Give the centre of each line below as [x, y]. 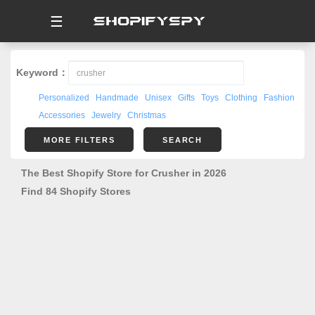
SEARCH [182, 140]
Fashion [279, 98]
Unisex [158, 98]
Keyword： [42, 72]
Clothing [241, 98]
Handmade [117, 98]
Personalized [64, 98]
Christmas [147, 115]
